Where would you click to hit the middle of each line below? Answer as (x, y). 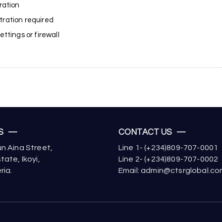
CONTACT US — (152, 132)
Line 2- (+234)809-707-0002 (168, 159)
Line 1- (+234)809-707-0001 (168, 148)
